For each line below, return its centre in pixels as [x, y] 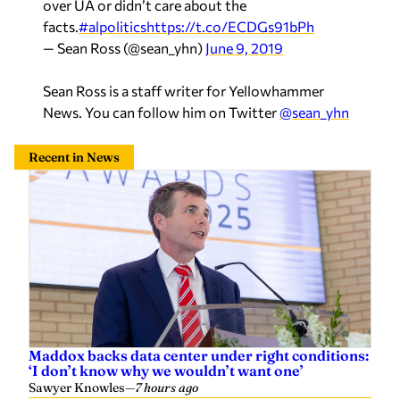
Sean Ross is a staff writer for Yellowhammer [183, 91]
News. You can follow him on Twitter [161, 112]
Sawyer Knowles [77, 387]
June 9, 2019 [244, 48]
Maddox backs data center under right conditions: [199, 355]
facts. [61, 26]
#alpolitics [112, 26]
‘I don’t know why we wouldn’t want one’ [166, 371]
